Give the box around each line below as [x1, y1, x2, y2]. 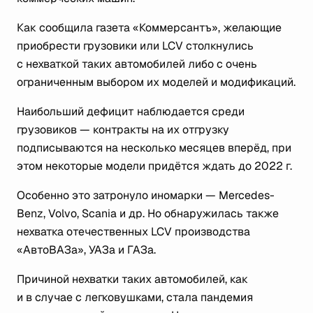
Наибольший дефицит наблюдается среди [17, 104, 245, 119]
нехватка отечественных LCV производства [17, 224, 250, 239]
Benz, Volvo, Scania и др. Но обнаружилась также [17, 206, 279, 221]
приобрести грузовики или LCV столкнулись [17, 38, 254, 53]
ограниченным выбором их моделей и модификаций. [17, 75, 296, 89]
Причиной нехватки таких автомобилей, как [17, 272, 248, 286]
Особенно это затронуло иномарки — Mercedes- [17, 188, 275, 203]
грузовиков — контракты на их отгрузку [17, 122, 229, 137]
